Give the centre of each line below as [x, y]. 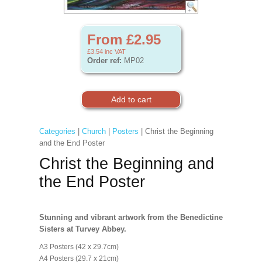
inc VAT [114, 51]
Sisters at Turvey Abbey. [82, 229]
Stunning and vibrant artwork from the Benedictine [131, 217]
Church [94, 131]
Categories [57, 131]
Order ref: [104, 61]
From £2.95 [124, 39]
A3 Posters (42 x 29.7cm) [80, 247]
